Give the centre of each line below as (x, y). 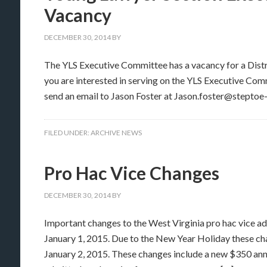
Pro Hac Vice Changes (132, 173)
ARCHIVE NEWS (116, 133)
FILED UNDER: (67, 133)
